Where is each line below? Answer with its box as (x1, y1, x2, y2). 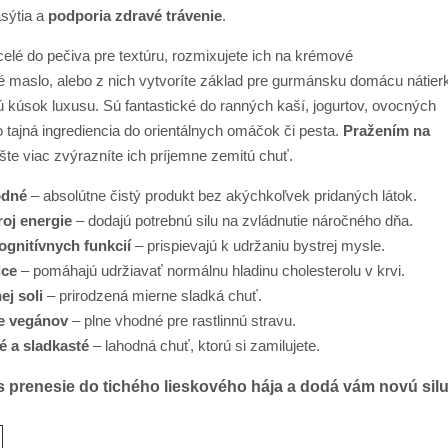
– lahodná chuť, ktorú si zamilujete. (89, 336, 320, 354)
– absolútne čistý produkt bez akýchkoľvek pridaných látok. (27, 186, 417, 204)
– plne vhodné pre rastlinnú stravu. (68, 311, 296, 329)
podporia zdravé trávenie (48, 6, 222, 24)
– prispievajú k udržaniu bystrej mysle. (131, 236, 385, 254)
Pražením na (343, 121, 430, 139)
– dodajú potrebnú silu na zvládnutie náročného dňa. (72, 211, 413, 229)
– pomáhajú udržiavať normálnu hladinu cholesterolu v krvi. (17, 261, 405, 279)
